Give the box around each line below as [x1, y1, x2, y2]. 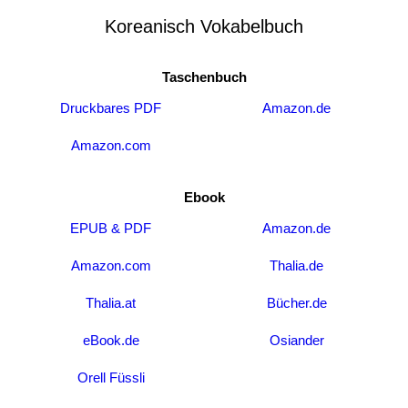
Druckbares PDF [60, 100, 162, 116]
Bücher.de [266, 295, 327, 311]
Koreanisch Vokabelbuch [105, 16, 303, 36]
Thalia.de [270, 258, 324, 273]
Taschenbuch [161, 69, 247, 85]
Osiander [269, 332, 324, 348]
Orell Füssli [76, 370, 145, 385]
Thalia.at [86, 295, 137, 311]
